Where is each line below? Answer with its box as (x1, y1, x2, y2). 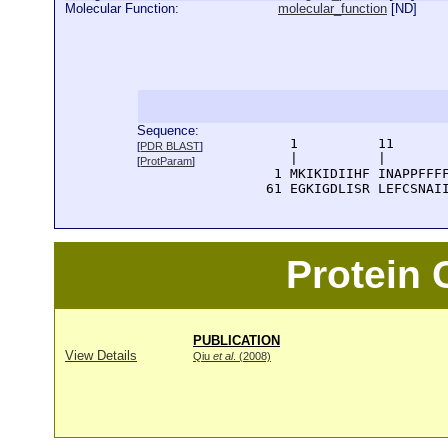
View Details (65, 347, 137, 363)
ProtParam (140, 155, 193, 167)
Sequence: (137, 123, 200, 138)
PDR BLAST (140, 140, 201, 152)
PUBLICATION (193, 332, 280, 348)
